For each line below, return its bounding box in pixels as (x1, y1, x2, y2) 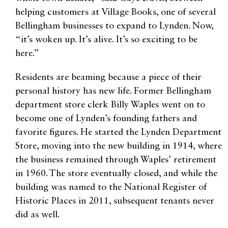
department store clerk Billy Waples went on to (15, 100, 205, 109)
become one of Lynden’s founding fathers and (15, 114, 197, 123)
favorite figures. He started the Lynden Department (15, 128, 221, 137)
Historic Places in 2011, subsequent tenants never (15, 196, 214, 206)
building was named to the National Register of (15, 183, 207, 192)
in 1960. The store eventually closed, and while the (15, 169, 217, 178)
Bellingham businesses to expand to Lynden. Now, (15, 21, 213, 31)
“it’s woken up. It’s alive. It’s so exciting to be (15, 35, 197, 44)
